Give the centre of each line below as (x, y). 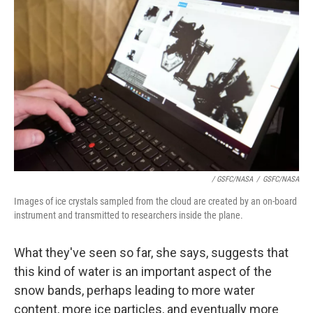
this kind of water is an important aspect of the (143, 272)
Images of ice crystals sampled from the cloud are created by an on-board (155, 202)
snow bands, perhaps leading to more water (134, 291)
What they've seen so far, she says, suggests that (151, 253)
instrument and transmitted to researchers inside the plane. (129, 216)
